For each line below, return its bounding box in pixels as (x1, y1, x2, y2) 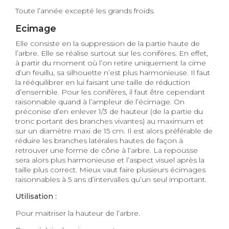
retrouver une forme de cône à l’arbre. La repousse (15, 145, 198, 155)
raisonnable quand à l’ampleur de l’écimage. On (15, 97, 185, 106)
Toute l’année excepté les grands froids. (15, 6, 155, 16)
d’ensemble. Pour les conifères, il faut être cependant (15, 87, 205, 97)
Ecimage (15, 23, 56, 34)
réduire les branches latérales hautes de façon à (15, 135, 183, 145)
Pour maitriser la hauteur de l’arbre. (15, 208, 140, 218)
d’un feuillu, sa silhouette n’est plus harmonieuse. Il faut (15, 67, 210, 77)
